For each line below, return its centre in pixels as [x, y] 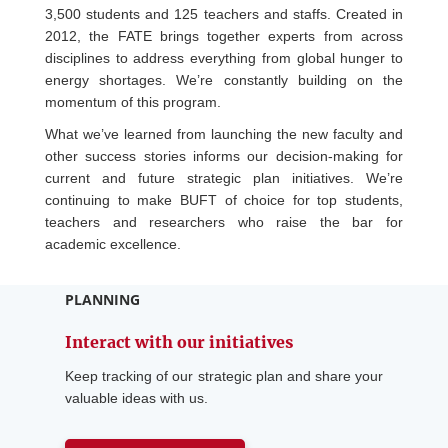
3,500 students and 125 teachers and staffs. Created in [224, 14]
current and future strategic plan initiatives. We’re [224, 178]
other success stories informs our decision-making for [224, 156]
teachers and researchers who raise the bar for [224, 222]
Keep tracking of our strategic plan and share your [224, 376]
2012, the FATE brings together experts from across [224, 36]
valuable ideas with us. [136, 398]
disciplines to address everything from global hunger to [224, 58]
